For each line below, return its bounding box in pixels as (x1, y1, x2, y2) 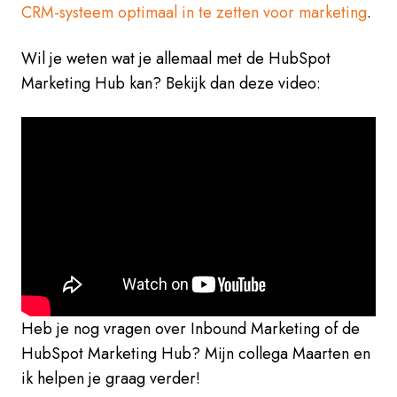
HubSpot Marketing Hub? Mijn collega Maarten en (21, 341, 370, 365)
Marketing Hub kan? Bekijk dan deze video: (21, 71, 321, 95)
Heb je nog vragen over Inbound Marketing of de (21, 316, 360, 340)
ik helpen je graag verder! (21, 366, 200, 390)
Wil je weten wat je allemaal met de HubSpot (21, 46, 331, 70)
